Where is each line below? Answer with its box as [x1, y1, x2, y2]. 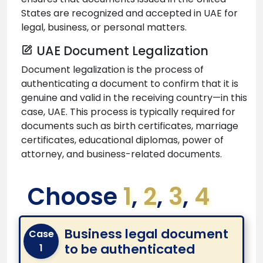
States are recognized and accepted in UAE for [21, 6, 238, 20]
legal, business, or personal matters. [21, 20, 187, 34]
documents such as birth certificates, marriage [21, 119, 238, 133]
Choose [28, 180, 123, 213]
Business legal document [65, 224, 228, 243]
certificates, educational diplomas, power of [21, 133, 224, 147]
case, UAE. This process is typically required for [21, 104, 235, 119]
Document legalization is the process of [21, 62, 204, 76]
